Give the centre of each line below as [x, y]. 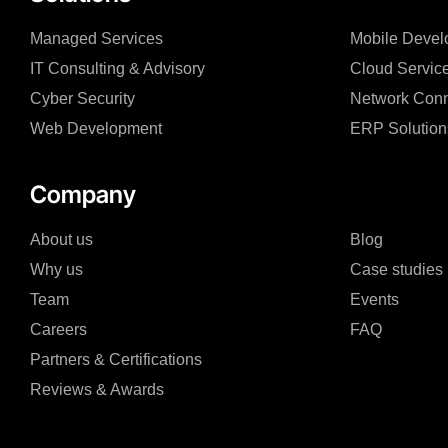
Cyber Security [82, 99]
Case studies [396, 270]
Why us [56, 270]
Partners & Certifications [116, 360]
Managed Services [96, 39]
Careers [58, 330]
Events [374, 300]
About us [61, 240]
